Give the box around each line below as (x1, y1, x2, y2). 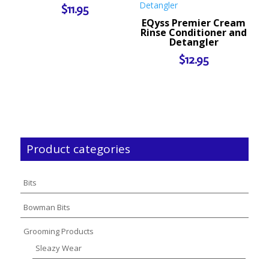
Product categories (26, 141, 130, 157)
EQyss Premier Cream (142, 16, 246, 29)
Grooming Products (23, 226, 94, 237)
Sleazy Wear (35, 243, 82, 254)
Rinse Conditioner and (141, 25, 247, 39)
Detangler (169, 35, 219, 49)
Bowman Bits (23, 201, 70, 213)
